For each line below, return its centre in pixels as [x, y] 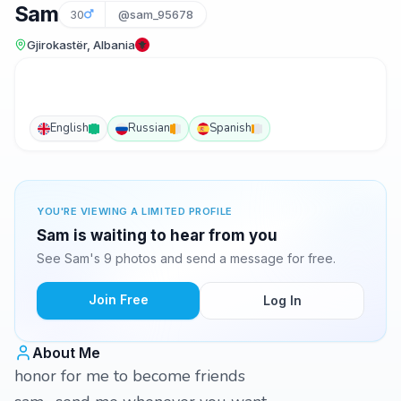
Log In [282, 300]
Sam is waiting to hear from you [157, 235]
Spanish [230, 128]
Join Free [118, 299]
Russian [149, 128]
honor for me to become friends [130, 376]
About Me [66, 353]
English [69, 128]
